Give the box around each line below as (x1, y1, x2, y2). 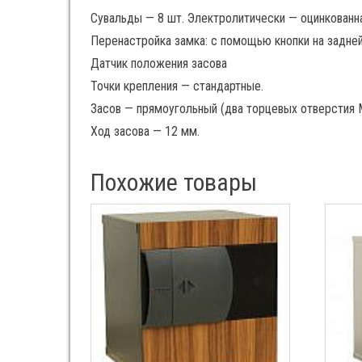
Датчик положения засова (90, 55, 227, 71)
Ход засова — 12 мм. (90, 123, 200, 139)
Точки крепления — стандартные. (90, 78, 263, 94)
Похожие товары (90, 167, 257, 196)
